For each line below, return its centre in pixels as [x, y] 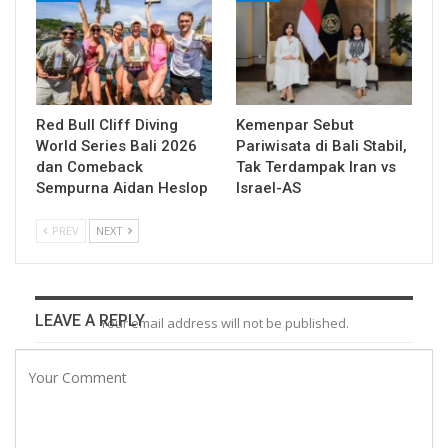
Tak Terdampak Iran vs [316, 166]
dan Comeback [89, 166]
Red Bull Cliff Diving [107, 124]
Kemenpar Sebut [295, 124]
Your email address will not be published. [224, 322]
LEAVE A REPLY [90, 320]
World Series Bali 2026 [116, 145]
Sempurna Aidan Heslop [122, 187]
